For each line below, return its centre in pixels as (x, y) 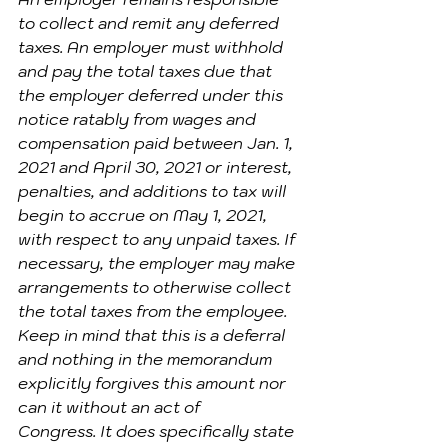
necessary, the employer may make (158, 263)
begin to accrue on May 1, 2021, (144, 215)
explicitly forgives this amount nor (154, 383)
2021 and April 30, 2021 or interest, (157, 167)
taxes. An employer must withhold (152, 47)
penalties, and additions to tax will (154, 191)
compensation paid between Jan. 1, (157, 143)
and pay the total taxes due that (147, 71)
